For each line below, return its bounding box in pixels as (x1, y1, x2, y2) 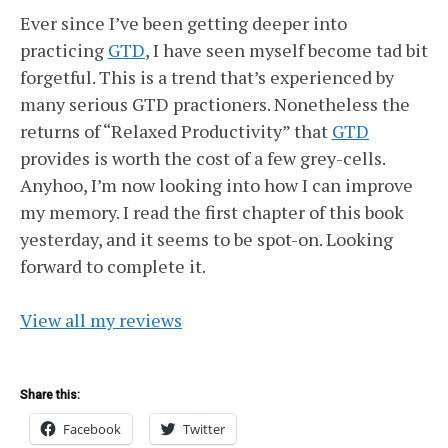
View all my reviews (20, 308, 182, 332)
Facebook (63, 420, 121, 438)
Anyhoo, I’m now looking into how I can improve (20, 173, 413, 197)
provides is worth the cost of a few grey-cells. (20, 146, 385, 170)
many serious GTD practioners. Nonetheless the (20, 92, 410, 116)
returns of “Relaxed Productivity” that (20, 119, 332, 143)
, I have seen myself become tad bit (145, 38, 428, 62)
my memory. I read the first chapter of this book (20, 200, 404, 224)
